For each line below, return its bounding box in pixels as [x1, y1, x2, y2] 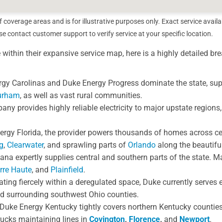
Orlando [127, 140, 156, 150]
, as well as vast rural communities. [19, 91, 142, 101]
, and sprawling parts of [43, 140, 128, 150]
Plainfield [50, 165, 83, 175]
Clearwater [6, 140, 44, 150]
